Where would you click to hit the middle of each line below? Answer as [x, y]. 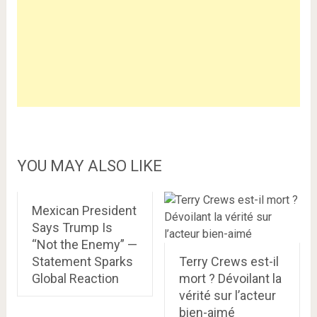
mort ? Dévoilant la [230, 278]
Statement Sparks [82, 261]
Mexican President [84, 211]
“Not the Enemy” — [84, 244]
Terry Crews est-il [229, 261]
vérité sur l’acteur [227, 295]
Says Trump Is [72, 227]
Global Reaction [75, 278]
